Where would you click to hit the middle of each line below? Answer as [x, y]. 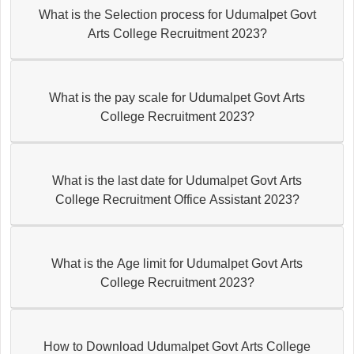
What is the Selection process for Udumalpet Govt [177, 14]
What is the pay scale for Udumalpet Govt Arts [177, 97]
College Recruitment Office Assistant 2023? [177, 199]
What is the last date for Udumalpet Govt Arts [177, 180]
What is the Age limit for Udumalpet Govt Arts [177, 263]
